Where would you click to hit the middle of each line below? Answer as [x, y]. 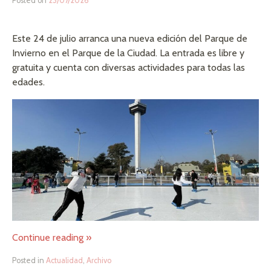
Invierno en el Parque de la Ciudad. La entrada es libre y [128, 53]
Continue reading [49, 238]
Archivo [99, 261]
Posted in [29, 261]
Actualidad [64, 261]
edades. [28, 82]
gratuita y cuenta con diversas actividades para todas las [129, 68]
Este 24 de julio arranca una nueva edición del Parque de [130, 39]
